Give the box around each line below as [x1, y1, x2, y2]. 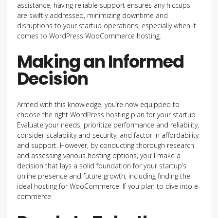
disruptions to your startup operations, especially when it [17, 21, 196, 30]
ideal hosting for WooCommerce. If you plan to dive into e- [17, 182, 200, 191]
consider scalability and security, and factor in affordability [17, 130, 199, 140]
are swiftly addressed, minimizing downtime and [17, 11, 168, 20]
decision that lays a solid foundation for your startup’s [17, 161, 186, 170]
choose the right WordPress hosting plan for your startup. [17, 110, 197, 119]
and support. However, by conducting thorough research [17, 141, 194, 150]
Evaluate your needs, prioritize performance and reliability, [17, 120, 199, 129]
